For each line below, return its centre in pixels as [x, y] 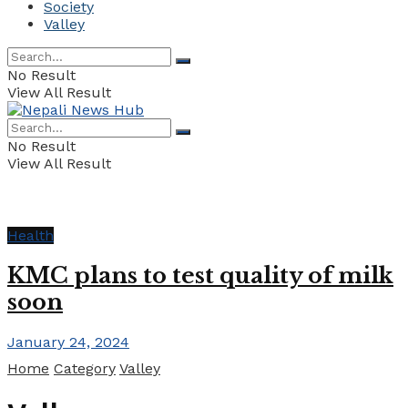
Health [31, 235]
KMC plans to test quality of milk [200, 275]
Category [85, 368]
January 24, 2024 [68, 342]
